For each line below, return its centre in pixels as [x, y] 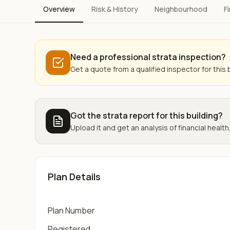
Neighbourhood [181, 9]
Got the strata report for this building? [147, 116]
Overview [59, 9]
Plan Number [71, 210]
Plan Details [74, 177]
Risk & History [115, 9]
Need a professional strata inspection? [148, 57]
